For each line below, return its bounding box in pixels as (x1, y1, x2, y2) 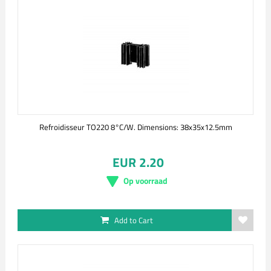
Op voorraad (123, 174, 168, 187)
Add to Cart (114, 214, 153, 226)
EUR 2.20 (112, 152, 164, 172)
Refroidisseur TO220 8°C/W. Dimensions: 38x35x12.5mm (39, 121, 232, 133)
